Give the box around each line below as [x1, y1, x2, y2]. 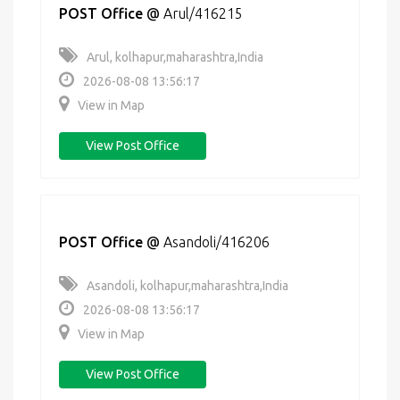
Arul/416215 [163, 5, 243, 21]
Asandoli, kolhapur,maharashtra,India [87, 279, 288, 293]
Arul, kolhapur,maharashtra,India [87, 50, 263, 64]
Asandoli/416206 [163, 234, 270, 250]
